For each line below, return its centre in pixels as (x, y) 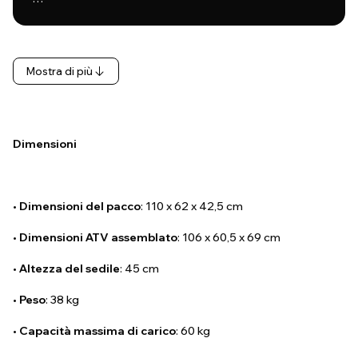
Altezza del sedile (70, 269)
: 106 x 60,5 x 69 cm (229, 238)
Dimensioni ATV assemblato (98, 238)
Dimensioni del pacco (80, 207)
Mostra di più (60, 72)
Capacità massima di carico (97, 331)
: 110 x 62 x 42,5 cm (192, 207)
